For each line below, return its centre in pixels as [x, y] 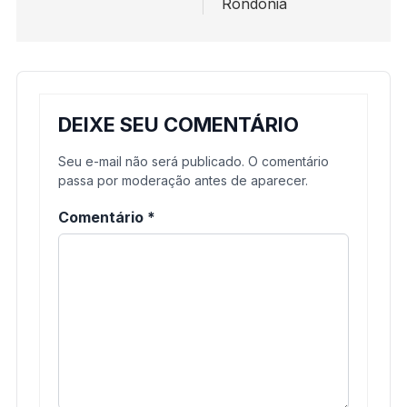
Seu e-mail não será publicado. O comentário [194, 161]
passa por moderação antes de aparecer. [183, 180]
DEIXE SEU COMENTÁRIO [179, 124]
